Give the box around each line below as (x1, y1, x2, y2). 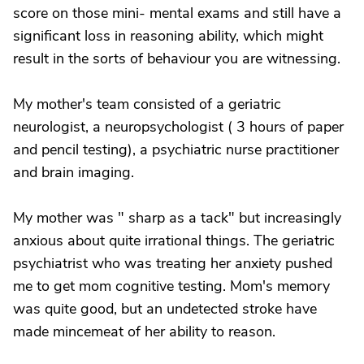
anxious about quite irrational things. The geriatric (13, 231, 335, 250)
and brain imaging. (13, 162, 134, 182)
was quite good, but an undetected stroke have (13, 299, 317, 318)
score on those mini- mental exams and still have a (13, 3, 341, 23)
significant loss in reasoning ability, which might (13, 26, 323, 45)
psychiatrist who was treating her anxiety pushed (13, 253, 332, 273)
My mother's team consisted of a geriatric (13, 94, 281, 114)
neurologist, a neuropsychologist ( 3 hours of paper (13, 117, 344, 136)
